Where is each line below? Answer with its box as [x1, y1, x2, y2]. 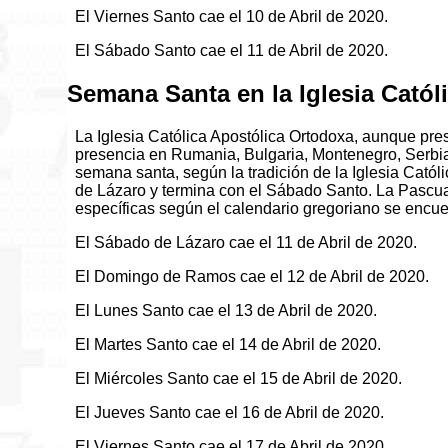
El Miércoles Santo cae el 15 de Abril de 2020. [75, 370, 403, 388]
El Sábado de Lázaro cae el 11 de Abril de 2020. [75, 234, 418, 252]
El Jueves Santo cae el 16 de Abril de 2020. [75, 404, 385, 422]
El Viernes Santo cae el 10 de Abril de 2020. [75, 8, 389, 26]
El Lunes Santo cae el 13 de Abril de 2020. [75, 302, 378, 320]
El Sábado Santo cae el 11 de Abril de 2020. [75, 42, 389, 60]
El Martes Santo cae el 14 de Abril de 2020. [75, 336, 382, 354]
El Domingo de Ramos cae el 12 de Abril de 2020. [75, 268, 430, 286]
